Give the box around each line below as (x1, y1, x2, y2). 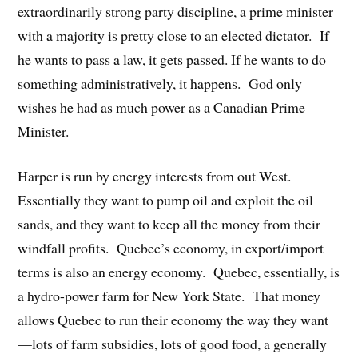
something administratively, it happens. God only (18, 73, 303, 93)
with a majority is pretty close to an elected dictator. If (18, 25, 330, 45)
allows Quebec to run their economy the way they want (18, 310, 329, 330)
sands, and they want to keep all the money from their (18, 214, 321, 234)
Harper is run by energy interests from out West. (18, 166, 296, 186)
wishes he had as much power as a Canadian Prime (18, 97, 306, 117)
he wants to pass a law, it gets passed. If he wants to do (18, 49, 327, 69)
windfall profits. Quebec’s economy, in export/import (18, 238, 324, 258)
